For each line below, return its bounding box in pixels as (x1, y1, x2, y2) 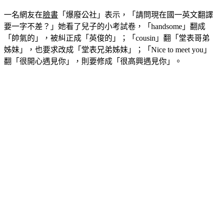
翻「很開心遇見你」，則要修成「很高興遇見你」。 (4, 57, 182, 66)
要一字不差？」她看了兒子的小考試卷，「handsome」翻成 (4, 22, 205, 31)
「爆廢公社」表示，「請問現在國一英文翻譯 (58, 11, 213, 19)
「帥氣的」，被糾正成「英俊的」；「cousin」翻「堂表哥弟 (4, 34, 210, 43)
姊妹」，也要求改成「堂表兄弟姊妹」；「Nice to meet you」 (4, 46, 211, 54)
